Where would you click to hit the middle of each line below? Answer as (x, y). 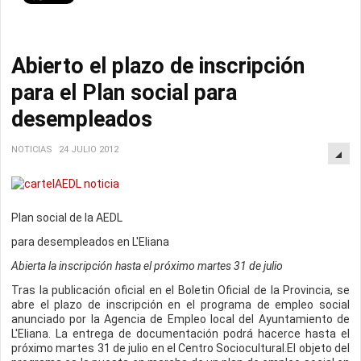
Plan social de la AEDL (67, 218)
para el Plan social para (124, 93)
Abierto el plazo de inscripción (158, 66)
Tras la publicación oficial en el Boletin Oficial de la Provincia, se (180, 290)
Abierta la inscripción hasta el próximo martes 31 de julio (147, 266)
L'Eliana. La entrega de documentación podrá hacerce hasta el (180, 334)
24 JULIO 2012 (89, 149)
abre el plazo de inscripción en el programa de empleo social (180, 305)
